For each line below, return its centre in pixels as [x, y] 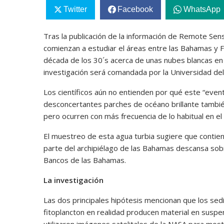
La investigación [73, 180]
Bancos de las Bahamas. [85, 160]
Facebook [135, 9]
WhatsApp [202, 9]
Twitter [75, 9]
